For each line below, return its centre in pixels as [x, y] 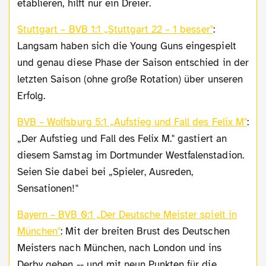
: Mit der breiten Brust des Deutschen [145, 231]
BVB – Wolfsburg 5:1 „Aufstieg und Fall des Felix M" [135, 122]
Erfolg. [31, 96]
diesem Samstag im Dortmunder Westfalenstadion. [131, 155]
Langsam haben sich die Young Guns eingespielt [127, 46]
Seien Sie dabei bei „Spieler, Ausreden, [105, 172]
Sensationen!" [48, 188]
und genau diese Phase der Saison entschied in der [133, 62]
